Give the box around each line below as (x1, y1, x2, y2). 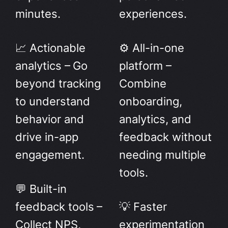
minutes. (15, 7, 61, 21)
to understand (15, 95, 90, 108)
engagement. (15, 148, 84, 162)
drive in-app (15, 130, 78, 144)
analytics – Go (15, 59, 88, 73)
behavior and (15, 112, 84, 126)
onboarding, (119, 95, 182, 108)
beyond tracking (15, 77, 101, 91)
